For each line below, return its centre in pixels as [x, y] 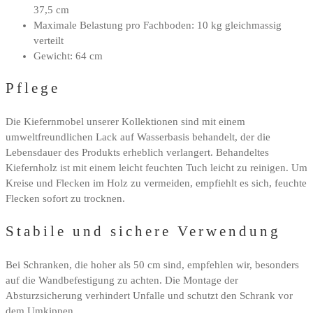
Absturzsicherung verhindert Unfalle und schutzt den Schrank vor [149, 295]
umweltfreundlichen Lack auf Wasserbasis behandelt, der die [138, 137]
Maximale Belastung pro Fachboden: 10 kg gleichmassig [158, 25]
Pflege [33, 88]
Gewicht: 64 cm [68, 56]
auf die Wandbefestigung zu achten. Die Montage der [122, 280]
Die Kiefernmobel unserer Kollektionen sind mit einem [125, 122]
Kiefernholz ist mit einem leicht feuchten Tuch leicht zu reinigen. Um [156, 168]
